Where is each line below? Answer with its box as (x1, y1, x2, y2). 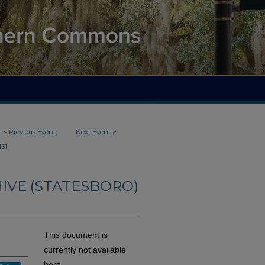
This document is (44, 230, 108, 240)
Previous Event (9, 128, 56, 136)
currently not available (44, 245, 126, 255)
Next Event (76, 128, 111, 136)
